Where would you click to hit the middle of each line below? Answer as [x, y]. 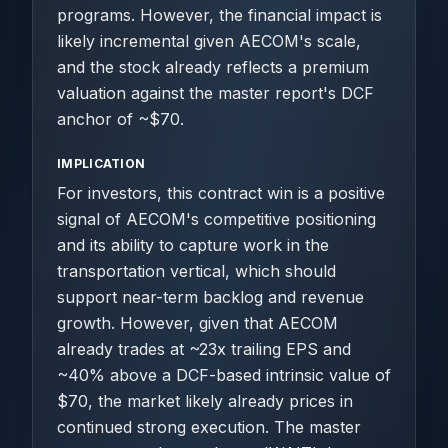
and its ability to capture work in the [193, 245]
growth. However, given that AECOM [197, 323]
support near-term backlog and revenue [210, 297]
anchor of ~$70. [120, 119]
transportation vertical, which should [196, 271]
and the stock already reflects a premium [213, 67]
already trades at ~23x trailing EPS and [204, 349]
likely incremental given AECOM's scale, [209, 41]
